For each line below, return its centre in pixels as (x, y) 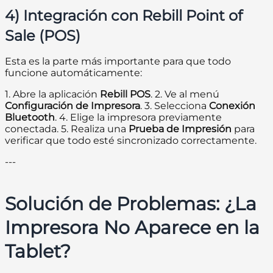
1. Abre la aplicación (52, 94)
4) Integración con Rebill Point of (124, 16)
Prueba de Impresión (180, 129)
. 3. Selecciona (175, 106)
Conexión (232, 106)
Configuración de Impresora (73, 106)
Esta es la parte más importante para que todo (118, 62)
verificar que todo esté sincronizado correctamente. (131, 141)
